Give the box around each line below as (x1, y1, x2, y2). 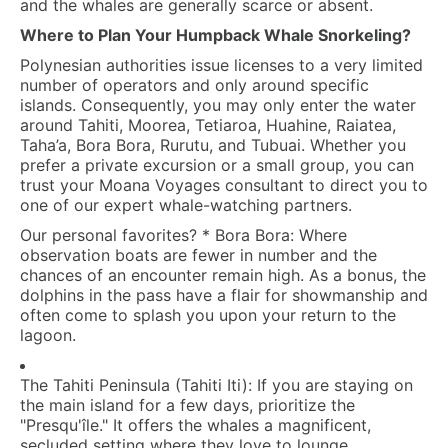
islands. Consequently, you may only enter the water (20, 95, 416, 116)
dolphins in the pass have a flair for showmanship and (20, 285, 428, 306)
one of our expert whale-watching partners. (20, 195, 352, 216)
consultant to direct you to (220, 175, 428, 196)
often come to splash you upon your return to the (20, 305, 396, 326)
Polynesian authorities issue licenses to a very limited (20, 55, 423, 76)
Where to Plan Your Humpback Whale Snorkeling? (20, 25, 411, 46)
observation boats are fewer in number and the (20, 245, 377, 266)
